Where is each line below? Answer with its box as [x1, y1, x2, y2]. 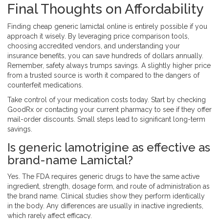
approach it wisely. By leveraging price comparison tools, [7, 32, 189, 41]
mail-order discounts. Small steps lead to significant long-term [7, 115, 205, 124]
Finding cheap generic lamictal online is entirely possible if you [7, 22, 207, 31]
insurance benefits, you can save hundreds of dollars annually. [7, 52, 203, 60]
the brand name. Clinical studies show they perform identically [7, 192, 205, 200]
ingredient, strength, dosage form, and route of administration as [7, 182, 210, 191]
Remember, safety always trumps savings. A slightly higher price [7, 62, 211, 70]
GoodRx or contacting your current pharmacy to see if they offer [7, 106, 212, 114]
